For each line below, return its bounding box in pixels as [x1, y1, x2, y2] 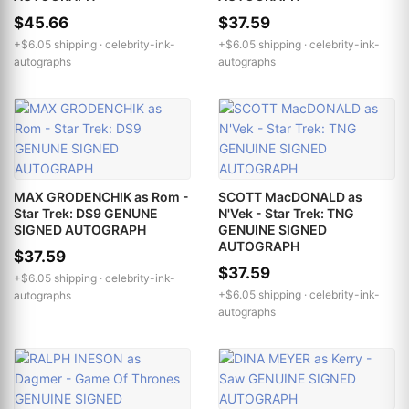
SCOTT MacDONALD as [218, 188, 362, 204]
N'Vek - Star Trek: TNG [218, 204, 354, 221]
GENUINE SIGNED [218, 221, 327, 237]
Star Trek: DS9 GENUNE [14, 204, 158, 221]
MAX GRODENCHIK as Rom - [14, 188, 189, 204]
